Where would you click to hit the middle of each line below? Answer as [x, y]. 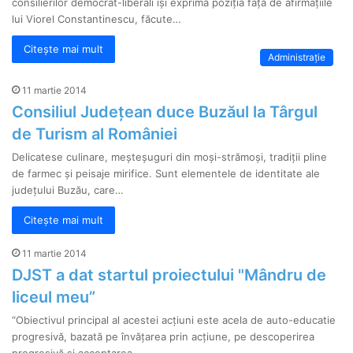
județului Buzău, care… [68, 190]
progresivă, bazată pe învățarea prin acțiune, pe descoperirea [163, 336]
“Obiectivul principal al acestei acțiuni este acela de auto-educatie [174, 320]
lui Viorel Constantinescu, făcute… [97, 19]
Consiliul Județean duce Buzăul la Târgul [165, 112]
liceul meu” [54, 297]
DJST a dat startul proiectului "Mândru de [169, 275]
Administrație [296, 57]
